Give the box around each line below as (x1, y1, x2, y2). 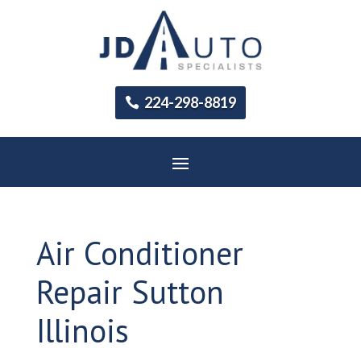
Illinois (35, 309, 129, 351)
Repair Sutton (35, 270, 224, 313)
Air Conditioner (35, 231, 243, 274)
